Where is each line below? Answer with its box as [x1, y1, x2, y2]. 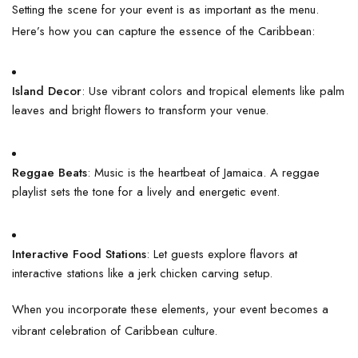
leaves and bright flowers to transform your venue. [12, 101, 268, 119]
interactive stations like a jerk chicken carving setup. [12, 264, 272, 282]
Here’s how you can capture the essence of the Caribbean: [12, 22, 315, 40]
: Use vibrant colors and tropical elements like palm [82, 82, 344, 100]
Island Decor [12, 82, 82, 100]
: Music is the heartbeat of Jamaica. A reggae [87, 163, 320, 181]
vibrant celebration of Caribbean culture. [12, 321, 217, 340]
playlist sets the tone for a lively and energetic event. [12, 182, 280, 201]
